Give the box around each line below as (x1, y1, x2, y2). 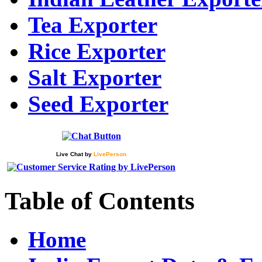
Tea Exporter (28, 12, 157, 37)
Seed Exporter (28, 91, 168, 116)
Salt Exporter (28, 64, 161, 90)
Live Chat (56, 150, 83, 157)
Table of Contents (5, 187, 195, 215)
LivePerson (94, 150, 126, 157)
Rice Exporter (28, 38, 166, 64)
